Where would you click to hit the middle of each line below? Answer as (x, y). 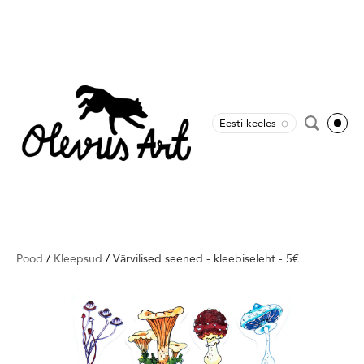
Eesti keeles (248, 123)
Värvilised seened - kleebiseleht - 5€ (206, 259)
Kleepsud (78, 259)
